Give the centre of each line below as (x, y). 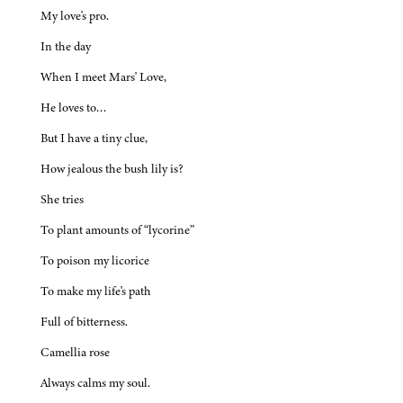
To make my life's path (96, 291)
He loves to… (74, 108)
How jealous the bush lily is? (112, 169)
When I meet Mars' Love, (103, 77)
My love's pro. (75, 16)
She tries (62, 200)
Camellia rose (75, 353)
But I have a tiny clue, (94, 139)
